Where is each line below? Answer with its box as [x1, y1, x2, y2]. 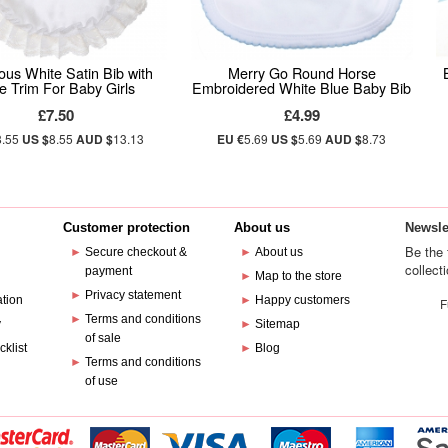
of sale [85, 330, 122, 345]
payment [85, 263, 133, 278]
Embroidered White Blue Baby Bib [192, 76, 412, 98]
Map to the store [255, 268, 343, 283]
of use [85, 373, 119, 388]
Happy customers [255, 292, 351, 307]
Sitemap [255, 316, 301, 331]
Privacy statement [84, 287, 181, 302]
